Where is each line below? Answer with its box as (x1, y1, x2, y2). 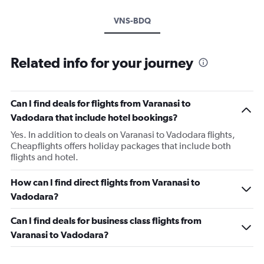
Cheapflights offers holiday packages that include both (11, 140, 231, 151)
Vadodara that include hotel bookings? (11, 112, 178, 123)
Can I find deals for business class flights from (11, 215, 202, 226)
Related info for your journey (11, 54, 193, 71)
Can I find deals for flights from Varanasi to (11, 98, 191, 108)
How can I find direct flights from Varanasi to (11, 177, 200, 187)
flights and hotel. (11, 151, 78, 163)
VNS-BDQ (113, 16, 151, 25)
